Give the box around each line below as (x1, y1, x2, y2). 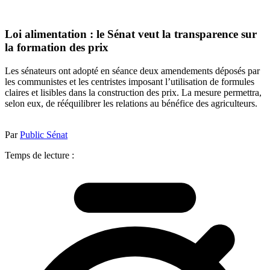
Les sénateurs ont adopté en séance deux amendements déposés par (5, 65, 260, 76)
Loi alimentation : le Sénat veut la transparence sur (5, 28, 257, 41)
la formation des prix (5, 41, 108, 54)
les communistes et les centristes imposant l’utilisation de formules (5, 76, 254, 87)
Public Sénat (20, 129, 67, 140)
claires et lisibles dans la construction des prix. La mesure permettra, (5, 87, 262, 98)
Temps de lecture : (5, 149, 74, 160)
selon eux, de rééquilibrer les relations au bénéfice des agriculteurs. (5, 98, 257, 108)
